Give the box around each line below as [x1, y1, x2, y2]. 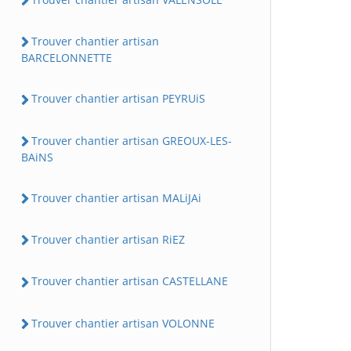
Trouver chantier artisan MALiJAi [31, 190, 201, 205]
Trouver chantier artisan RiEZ [31, 232, 185, 247]
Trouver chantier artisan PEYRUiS [31, 91, 205, 107]
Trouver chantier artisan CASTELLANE [31, 273, 228, 289]
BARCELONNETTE [21, 50, 112, 66]
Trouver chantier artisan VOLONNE [31, 315, 215, 331]
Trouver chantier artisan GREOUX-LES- [31, 132, 232, 148]
